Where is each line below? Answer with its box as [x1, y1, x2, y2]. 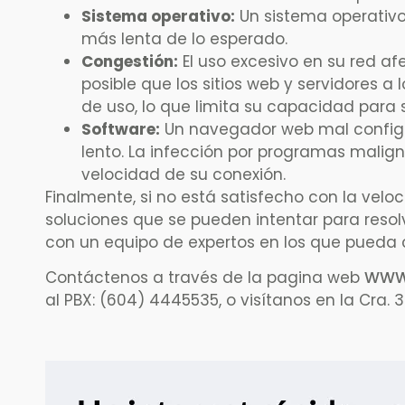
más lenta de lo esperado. [81, 27, 287, 50]
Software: [81, 118, 160, 140]
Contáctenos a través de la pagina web [45, 267, 364, 289]
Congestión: [81, 50, 178, 72]
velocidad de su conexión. [81, 163, 286, 185]
